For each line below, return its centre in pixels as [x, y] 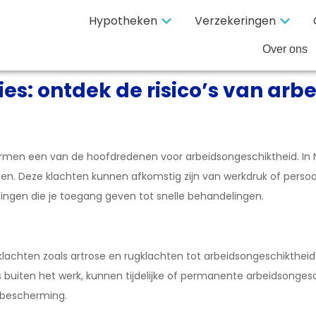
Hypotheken [123, 21]
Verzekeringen [235, 21]
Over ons [285, 49]
